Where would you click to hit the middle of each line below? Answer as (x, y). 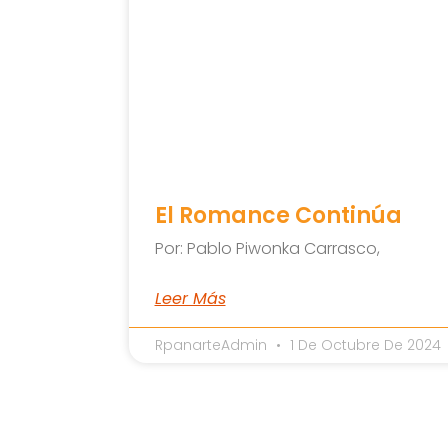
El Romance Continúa (278, 215)
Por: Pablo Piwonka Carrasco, (267, 248)
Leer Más (190, 298)
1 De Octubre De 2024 (363, 344)
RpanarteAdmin (212, 344)
